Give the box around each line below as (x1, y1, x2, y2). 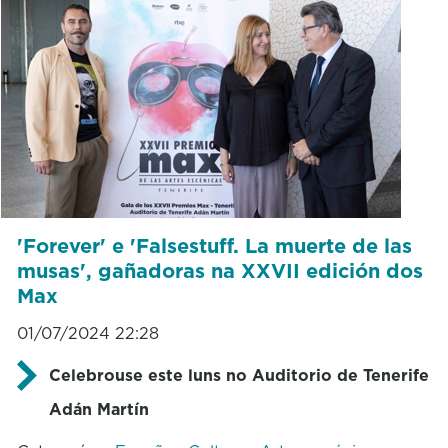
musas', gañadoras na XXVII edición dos (16, 256, 423, 285)
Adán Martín (48, 397, 149, 420)
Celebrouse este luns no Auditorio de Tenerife (48, 363, 429, 386)
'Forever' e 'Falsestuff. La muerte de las (16, 231, 412, 260)
